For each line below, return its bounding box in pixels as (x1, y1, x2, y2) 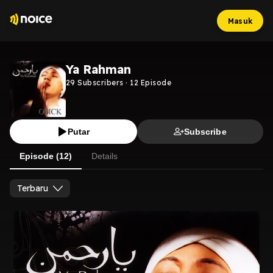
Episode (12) (19, 151, 72, 161)
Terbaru (17, 183, 48, 194)
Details (91, 151, 118, 161)
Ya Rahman (66, 62, 131, 77)
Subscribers (75, 78, 124, 87)
